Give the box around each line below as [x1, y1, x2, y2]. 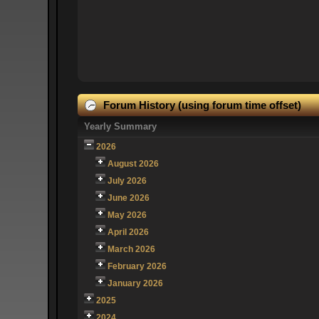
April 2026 [108, 226, 150, 237]
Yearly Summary [84, 120, 157, 132]
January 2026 [108, 278, 164, 288]
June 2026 [108, 192, 150, 203]
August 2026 [108, 158, 159, 169]
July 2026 [108, 175, 147, 186]
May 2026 [108, 209, 147, 220]
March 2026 [108, 244, 156, 254]
